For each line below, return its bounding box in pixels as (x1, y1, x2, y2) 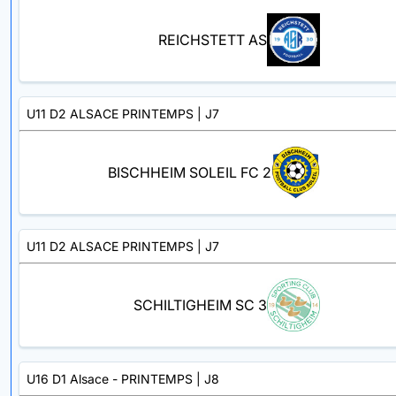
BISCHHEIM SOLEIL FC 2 (107, 164, 271, 182)
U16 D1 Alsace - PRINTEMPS (27, 370, 193, 386)
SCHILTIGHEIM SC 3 (133, 296, 267, 315)
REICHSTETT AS (158, 31, 267, 49)
